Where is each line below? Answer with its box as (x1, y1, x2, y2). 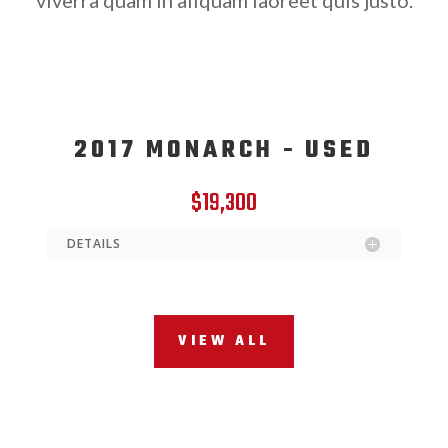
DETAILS (66, 235, 121, 253)
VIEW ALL (178, 329, 270, 353)
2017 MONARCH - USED (73, 132, 374, 170)
